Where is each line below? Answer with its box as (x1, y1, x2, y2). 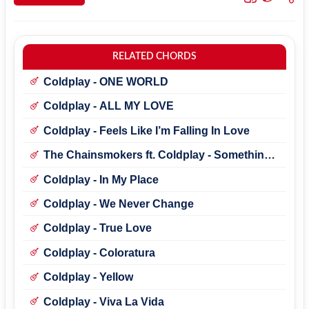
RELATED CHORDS (112, 52, 197, 61)
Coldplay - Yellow (43, 271, 133, 283)
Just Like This (43, 163, 117, 175)
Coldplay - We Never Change (43, 197, 194, 210)
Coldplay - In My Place (43, 173, 159, 186)
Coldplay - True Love (43, 222, 152, 235)
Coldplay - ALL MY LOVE (43, 100, 174, 112)
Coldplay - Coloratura (43, 246, 155, 259)
